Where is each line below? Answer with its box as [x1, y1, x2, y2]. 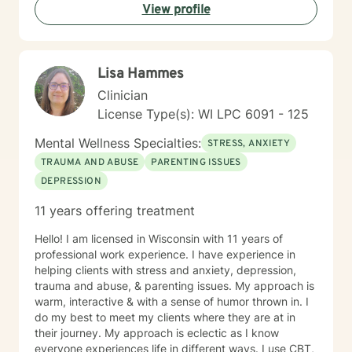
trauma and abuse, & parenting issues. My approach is [35, 279, 235, 292]
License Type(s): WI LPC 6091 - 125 [97, 106, 309, 122]
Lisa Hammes [97, 65, 184, 83]
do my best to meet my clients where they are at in [35, 310, 295, 324]
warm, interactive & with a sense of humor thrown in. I [35, 295, 309, 308]
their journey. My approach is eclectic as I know [35, 326, 279, 339]
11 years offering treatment [35, 203, 195, 218]
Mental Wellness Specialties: [35, 135, 201, 151]
